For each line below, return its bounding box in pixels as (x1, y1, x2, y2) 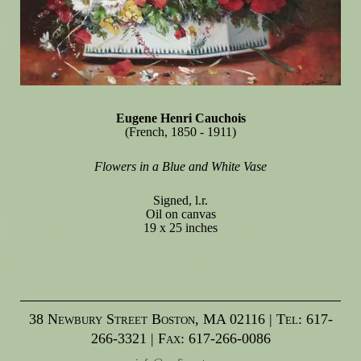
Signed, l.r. (153, 193, 208, 208)
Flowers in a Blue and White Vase (94, 159, 267, 173)
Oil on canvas (145, 207, 216, 222)
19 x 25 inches (143, 221, 218, 235)
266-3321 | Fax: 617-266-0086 (90, 330, 271, 347)
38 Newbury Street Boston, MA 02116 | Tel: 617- (28, 311, 333, 328)
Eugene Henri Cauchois (115, 111, 246, 126)
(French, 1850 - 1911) (125, 125, 236, 139)
